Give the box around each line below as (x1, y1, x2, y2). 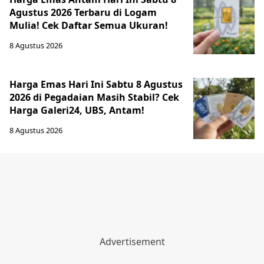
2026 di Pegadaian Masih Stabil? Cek (9, 91, 179, 104)
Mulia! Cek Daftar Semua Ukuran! (9, 19, 168, 32)
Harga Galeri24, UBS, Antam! (9, 104, 144, 117)
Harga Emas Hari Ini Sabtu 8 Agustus (9, 78, 183, 91)
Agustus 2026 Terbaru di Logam (9, 6, 157, 19)
